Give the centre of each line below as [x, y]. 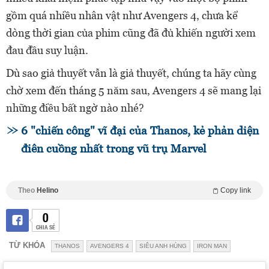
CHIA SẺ [45, 226]
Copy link [236, 190]
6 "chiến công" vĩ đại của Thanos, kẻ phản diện [140, 130]
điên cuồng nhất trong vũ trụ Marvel [113, 148]
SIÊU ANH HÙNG [163, 246]
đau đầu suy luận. [47, 50]
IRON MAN [212, 246]
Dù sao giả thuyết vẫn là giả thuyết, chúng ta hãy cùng [131, 73]
